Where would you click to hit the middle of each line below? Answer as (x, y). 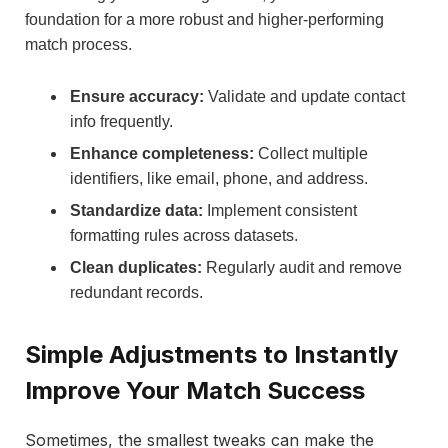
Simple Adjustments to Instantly (211, 355)
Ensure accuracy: (137, 96)
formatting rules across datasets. (184, 235)
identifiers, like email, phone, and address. (219, 178)
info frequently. (121, 121)
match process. (78, 45)
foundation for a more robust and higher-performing (204, 20)
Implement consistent (280, 210)
